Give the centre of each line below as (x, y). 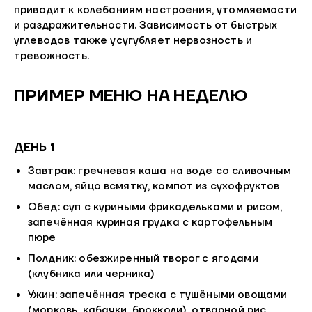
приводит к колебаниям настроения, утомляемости (155, 10)
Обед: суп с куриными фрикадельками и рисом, (155, 208)
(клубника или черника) (92, 274)
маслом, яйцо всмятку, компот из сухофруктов (154, 187)
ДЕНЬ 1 (34, 147)
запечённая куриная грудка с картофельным (150, 223)
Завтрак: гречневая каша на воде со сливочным (160, 171)
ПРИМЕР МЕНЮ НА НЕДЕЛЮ (131, 96)
